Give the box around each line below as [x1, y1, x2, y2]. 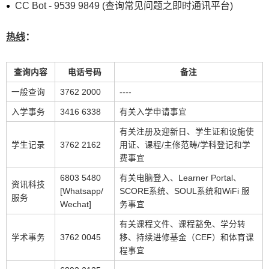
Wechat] [60, 200, 91, 209]
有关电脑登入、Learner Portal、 [119, 174, 241, 183]
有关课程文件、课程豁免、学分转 [119, 220, 246, 229]
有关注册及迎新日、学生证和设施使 [119, 127, 254, 136]
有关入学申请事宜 [119, 107, 187, 116]
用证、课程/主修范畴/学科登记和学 [119, 141, 250, 150]
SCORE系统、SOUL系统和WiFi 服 [119, 187, 250, 196]
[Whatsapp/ [60, 187, 103, 196]
